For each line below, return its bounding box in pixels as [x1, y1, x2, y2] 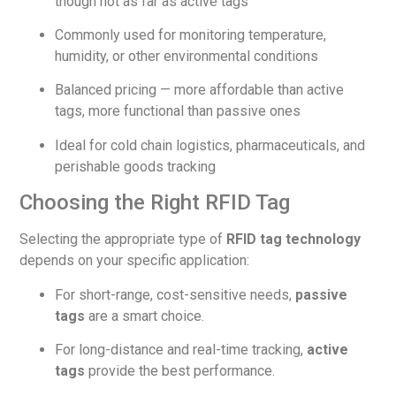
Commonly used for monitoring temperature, [55, 26, 327, 43]
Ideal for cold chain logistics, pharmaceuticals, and [55, 136, 366, 154]
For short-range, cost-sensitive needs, [55, 286, 296, 303]
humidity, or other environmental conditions [55, 47, 319, 65]
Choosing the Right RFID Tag [19, 190, 291, 216]
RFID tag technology [226, 231, 362, 248]
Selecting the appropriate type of [19, 231, 227, 248]
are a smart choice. [85, 307, 205, 324]
